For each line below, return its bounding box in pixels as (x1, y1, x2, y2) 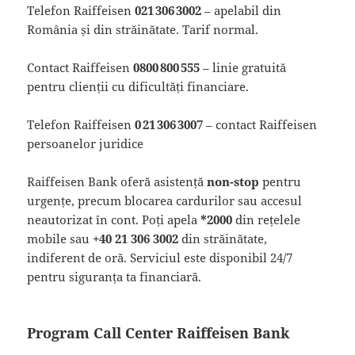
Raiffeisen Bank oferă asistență (27, 173, 208, 189)
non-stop (207, 173, 260, 189)
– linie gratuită (200, 59, 287, 75)
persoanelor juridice (27, 135, 144, 151)
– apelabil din (201, 2, 282, 18)
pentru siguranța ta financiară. (27, 268, 202, 284)
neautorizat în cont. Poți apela (27, 211, 201, 227)
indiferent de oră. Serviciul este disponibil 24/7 (27, 249, 293, 265)
